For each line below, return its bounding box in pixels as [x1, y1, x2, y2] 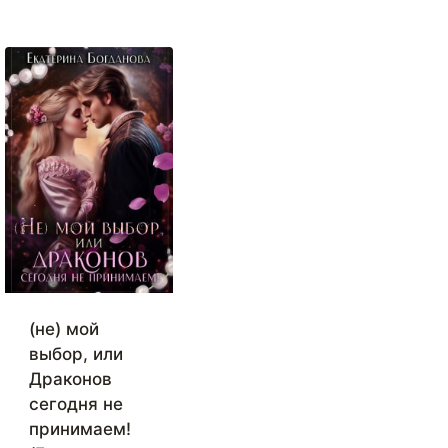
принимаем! [29, 419, 131, 440]
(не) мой [29, 319, 99, 340]
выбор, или [29, 344, 123, 365]
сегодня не [29, 394, 123, 415]
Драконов [29, 369, 112, 390]
